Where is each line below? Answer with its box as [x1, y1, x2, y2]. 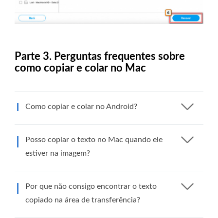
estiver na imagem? [25, 149, 90, 157]
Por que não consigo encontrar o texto [25, 182, 157, 190]
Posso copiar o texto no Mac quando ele [25, 135, 163, 144]
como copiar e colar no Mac [15, 62, 146, 73]
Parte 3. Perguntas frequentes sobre [15, 51, 185, 62]
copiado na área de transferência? [25, 196, 140, 204]
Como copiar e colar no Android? [25, 102, 137, 110]
